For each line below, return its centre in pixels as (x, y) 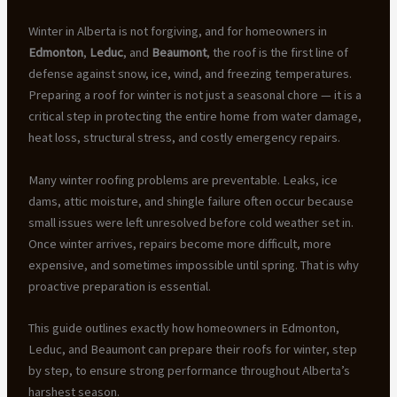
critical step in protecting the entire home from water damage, (195, 117)
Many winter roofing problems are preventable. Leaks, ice (183, 179)
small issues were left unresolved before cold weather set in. (191, 222)
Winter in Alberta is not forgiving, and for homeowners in (177, 31)
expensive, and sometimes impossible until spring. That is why (193, 265)
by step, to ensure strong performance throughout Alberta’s (189, 371)
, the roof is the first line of (277, 53)
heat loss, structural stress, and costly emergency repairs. (184, 138)
